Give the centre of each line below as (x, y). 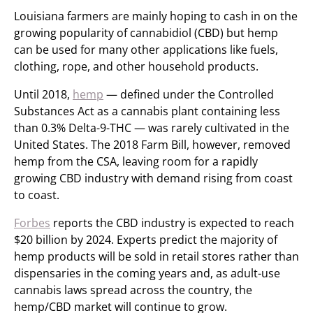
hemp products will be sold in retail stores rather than (156, 256)
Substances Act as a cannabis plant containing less (147, 111)
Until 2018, (43, 94)
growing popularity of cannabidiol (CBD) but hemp (146, 33)
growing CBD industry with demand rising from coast (153, 178)
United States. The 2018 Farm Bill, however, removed (152, 145)
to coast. (37, 195)
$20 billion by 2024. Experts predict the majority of (146, 240)
